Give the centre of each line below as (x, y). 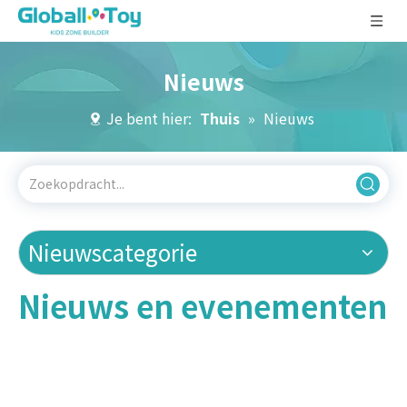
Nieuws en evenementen (203, 306)
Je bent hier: (149, 118)
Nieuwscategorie (113, 252)
